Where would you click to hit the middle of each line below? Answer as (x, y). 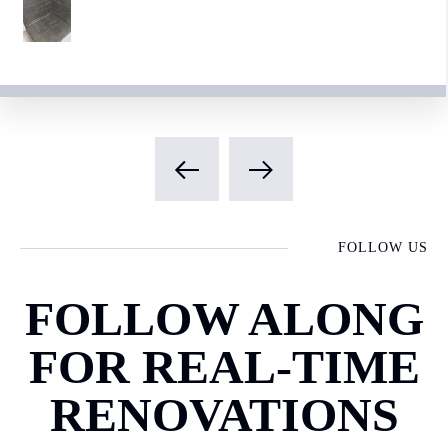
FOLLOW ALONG (224, 318)
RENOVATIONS (224, 414)
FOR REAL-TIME (224, 366)
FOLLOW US (383, 247)
